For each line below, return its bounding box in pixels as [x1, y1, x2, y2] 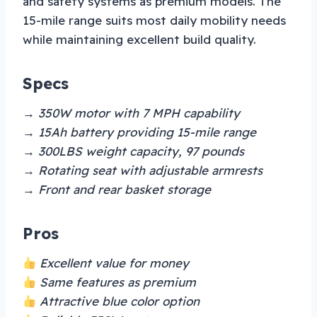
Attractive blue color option [36, 294, 200, 309]
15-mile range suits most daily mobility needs [23, 13, 286, 28]
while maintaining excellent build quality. [23, 32, 256, 47]
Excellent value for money [36, 255, 190, 271]
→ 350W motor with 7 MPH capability [23, 105, 240, 121]
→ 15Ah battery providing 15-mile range [23, 125, 256, 140]
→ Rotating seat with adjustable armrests [23, 163, 263, 178]
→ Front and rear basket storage [23, 182, 211, 197]
